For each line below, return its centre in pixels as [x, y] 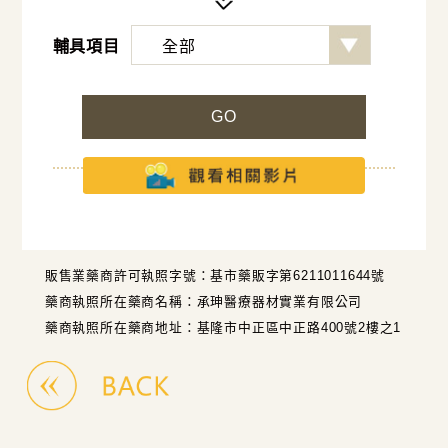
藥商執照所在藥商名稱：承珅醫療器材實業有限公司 [203, 302]
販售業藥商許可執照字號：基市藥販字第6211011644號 [214, 276]
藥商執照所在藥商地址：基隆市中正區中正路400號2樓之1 [223, 328]
